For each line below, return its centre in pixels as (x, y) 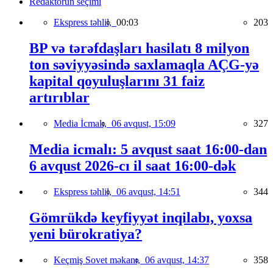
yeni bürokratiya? (86, 234)
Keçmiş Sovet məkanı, (99, 260)
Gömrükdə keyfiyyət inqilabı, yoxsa (141, 217)
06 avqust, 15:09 (144, 124)
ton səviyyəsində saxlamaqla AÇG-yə (144, 65)
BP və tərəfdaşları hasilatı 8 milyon (139, 48)
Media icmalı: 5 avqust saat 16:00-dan (148, 150)
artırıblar (59, 98)
